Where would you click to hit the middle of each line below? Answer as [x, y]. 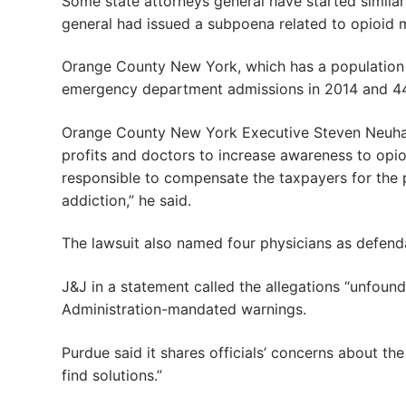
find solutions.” [112, 375]
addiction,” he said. [126, 200]
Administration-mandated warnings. [184, 309]
